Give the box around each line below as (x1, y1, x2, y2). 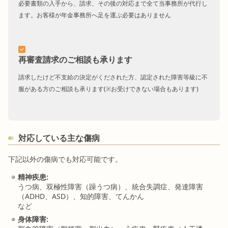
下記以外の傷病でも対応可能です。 (8, 154, 122, 164)
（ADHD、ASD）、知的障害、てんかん (18, 191, 144, 202)
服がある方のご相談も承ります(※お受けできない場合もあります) (18, 84, 198, 94)
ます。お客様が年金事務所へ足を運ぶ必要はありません (18, 11, 171, 20)
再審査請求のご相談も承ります (18, 54, 132, 66)
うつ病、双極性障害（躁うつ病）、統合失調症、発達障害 (18, 182, 203, 192)
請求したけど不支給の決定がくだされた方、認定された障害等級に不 (18, 73, 208, 82)
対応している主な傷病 (18, 132, 100, 144)
